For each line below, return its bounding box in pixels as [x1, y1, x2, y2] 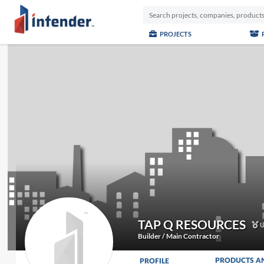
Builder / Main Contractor [137, 232, 219, 240]
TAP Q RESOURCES [137, 217, 246, 232]
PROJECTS [158, 30, 192, 38]
